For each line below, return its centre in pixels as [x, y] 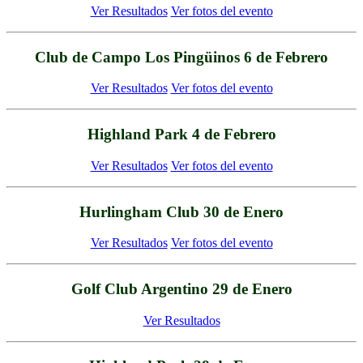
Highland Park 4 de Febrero [181, 135]
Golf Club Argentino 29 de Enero [181, 288]
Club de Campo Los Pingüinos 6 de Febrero [181, 57]
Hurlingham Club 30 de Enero [181, 211]
